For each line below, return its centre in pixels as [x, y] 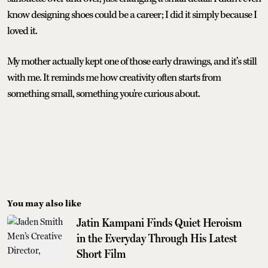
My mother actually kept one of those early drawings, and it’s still [132, 61]
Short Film [101, 253]
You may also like [44, 203]
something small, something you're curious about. [103, 94]
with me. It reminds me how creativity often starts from [114, 77]
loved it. [22, 31]
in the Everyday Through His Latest [157, 238]
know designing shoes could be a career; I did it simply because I [132, 15]
